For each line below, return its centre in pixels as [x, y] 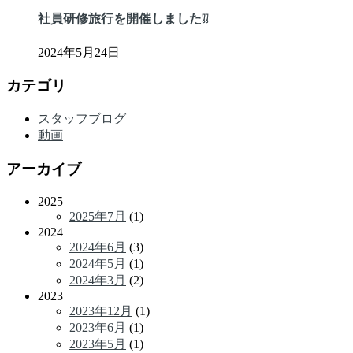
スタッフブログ [82, 119]
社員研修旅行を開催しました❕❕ [123, 19]
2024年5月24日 [79, 52]
